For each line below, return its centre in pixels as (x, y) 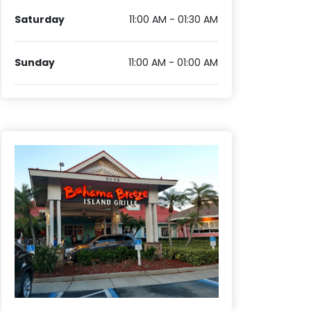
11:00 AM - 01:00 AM (174, 63)
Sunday (35, 63)
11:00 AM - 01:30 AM (174, 20)
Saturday (40, 20)
